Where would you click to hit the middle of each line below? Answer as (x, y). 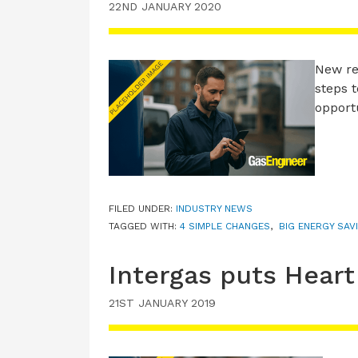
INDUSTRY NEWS (214, 209)
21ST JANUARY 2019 (162, 303)
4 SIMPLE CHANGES (225, 227)
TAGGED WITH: (144, 227)
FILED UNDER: (142, 209)
